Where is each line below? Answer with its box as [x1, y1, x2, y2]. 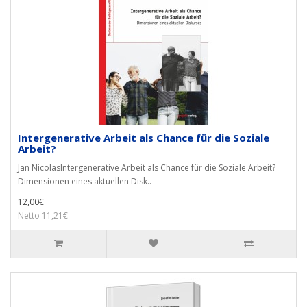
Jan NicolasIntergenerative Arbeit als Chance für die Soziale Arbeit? [18, 162, 275, 173]
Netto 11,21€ [18, 210, 68, 221]
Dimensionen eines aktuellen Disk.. [18, 175, 151, 187]
